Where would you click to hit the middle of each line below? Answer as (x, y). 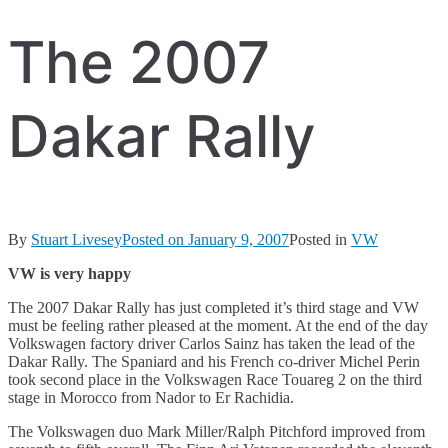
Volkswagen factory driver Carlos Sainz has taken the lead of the (211, 344)
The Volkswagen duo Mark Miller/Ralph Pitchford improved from (216, 432)
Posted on (155, 240)
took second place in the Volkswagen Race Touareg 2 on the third (215, 380)
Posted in (320, 240)
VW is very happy (69, 274)
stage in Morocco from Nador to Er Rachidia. (151, 398)
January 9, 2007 (238, 240)
